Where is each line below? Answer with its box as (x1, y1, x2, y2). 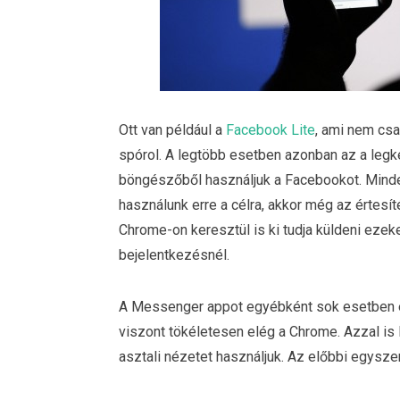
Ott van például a (119, 121, 226, 138)
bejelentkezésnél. (119, 246, 229, 263)
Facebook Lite (226, 121, 315, 138)
